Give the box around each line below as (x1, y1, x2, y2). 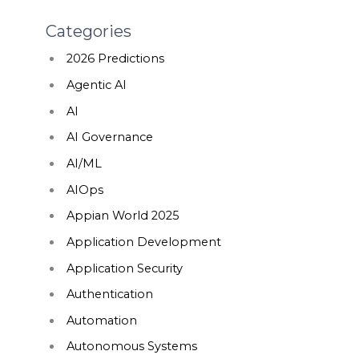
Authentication (66, 287, 153, 302)
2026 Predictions (66, 51, 164, 67)
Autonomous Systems (66, 339, 197, 354)
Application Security (66, 260, 183, 276)
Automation (66, 313, 137, 328)
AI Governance (66, 130, 153, 145)
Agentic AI (66, 78, 127, 93)
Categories (46, 22, 132, 42)
